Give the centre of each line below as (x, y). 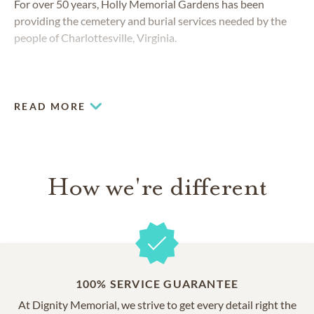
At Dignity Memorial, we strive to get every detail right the (157, 304)
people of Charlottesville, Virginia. (95, 37)
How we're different (157, 186)
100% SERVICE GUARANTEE (157, 283)
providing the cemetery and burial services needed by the (150, 20)
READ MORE (50, 106)
